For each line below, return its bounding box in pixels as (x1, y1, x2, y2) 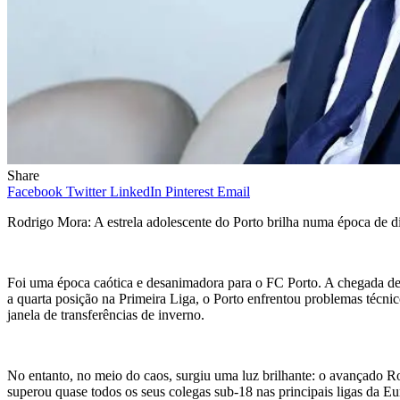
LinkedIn (110, 184, 162, 200)
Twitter (66, 184, 106, 200)
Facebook (7, 184, 62, 200)
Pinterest (165, 184, 213, 200)
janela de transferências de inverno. (7, 307, 204, 323)
